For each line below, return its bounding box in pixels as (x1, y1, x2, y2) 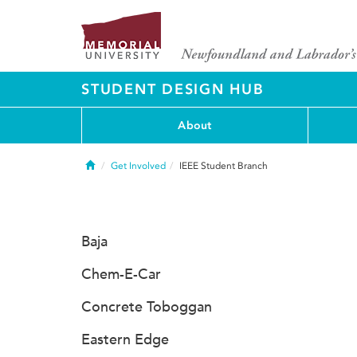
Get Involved (111, 160, 166, 171)
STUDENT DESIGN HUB (81, 80, 265, 98)
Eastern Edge (81, 331, 169, 348)
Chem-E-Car (81, 265, 161, 283)
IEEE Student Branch (179, 160, 268, 171)
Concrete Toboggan (81, 298, 212, 316)
